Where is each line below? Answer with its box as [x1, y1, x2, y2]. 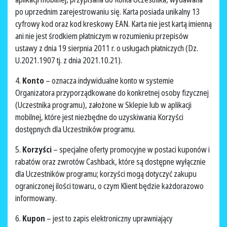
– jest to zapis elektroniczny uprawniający [47, 213, 173, 224]
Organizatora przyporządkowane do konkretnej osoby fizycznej [15, 87, 209, 99]
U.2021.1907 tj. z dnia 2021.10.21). [15, 55, 124, 66]
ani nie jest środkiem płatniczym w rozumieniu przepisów [15, 30, 188, 42]
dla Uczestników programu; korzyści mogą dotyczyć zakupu [15, 168, 197, 180]
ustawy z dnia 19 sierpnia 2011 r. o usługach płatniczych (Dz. [15, 43, 198, 54]
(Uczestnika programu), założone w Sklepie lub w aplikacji [15, 99, 192, 111]
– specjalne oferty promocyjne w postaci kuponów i [53, 144, 210, 156]
